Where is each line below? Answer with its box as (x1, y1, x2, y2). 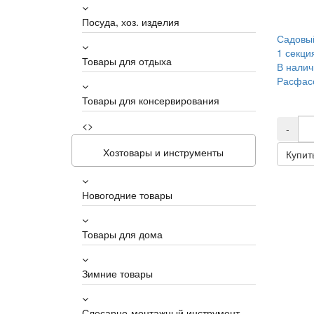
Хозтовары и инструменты (103, 145, 224, 159)
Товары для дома (82, 227, 163, 241)
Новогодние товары (82, 188, 172, 202)
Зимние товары (82, 266, 153, 280)
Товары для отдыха (82, 54, 172, 68)
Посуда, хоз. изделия (82, 15, 179, 29)
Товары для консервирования (82, 93, 219, 107)
